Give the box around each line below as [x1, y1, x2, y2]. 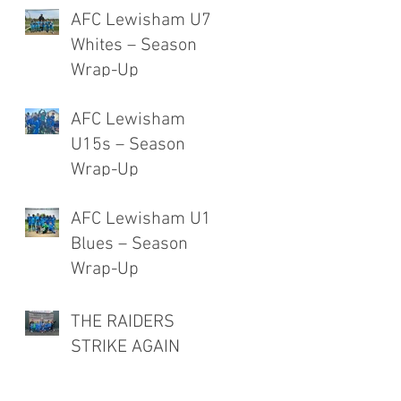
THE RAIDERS [71, 311, 175, 333]
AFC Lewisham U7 [71, 9, 211, 31]
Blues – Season [71, 233, 188, 255]
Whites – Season [71, 34, 197, 56]
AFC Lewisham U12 [71, 208, 221, 230]
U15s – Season [71, 133, 185, 156]
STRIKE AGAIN [71, 336, 180, 358]
